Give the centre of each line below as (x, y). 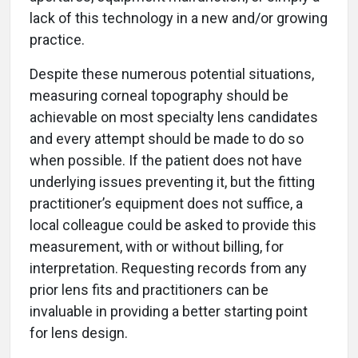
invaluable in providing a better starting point (169, 311)
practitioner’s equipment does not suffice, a (166, 203)
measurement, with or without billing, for (157, 246)
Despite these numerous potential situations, (172, 74)
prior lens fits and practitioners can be (149, 289)
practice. (57, 39)
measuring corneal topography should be (159, 95)
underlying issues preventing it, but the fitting (172, 181)
